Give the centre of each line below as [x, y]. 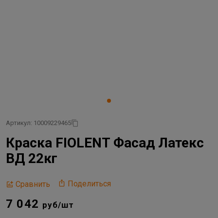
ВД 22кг [32, 158]
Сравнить [33, 184]
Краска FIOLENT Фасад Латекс [105, 143]
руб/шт [58, 205]
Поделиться [89, 184]
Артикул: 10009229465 [38, 123]
